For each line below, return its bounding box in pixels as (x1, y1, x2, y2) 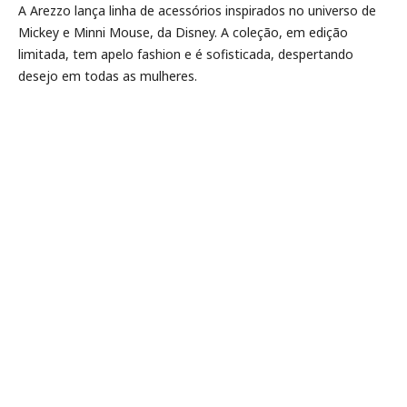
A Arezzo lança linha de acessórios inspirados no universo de (18, 2, 376, 19)
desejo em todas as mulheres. (18, 67, 197, 84)
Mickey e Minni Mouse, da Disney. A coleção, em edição (18, 24, 348, 41)
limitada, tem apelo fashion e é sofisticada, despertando (18, 45, 353, 63)
